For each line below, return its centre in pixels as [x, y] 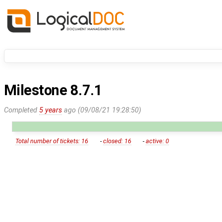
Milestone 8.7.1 [53, 90]
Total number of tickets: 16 [52, 141]
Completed [22, 110]
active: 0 [157, 141]
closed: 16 [117, 141]
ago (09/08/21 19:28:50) [102, 110]
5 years [51, 110]
